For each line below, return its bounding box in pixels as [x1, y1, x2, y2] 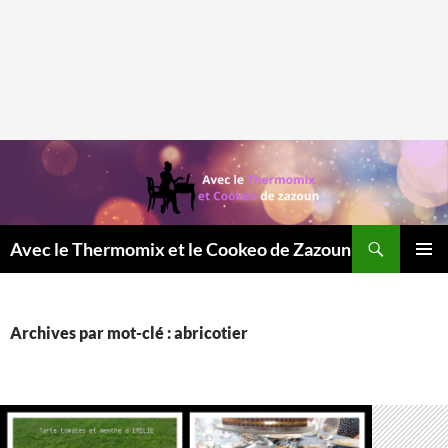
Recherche [4, 226, 76, 246]
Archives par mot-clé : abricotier [10, 323, 248, 343]
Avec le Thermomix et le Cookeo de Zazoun [10, 238, 351, 261]
